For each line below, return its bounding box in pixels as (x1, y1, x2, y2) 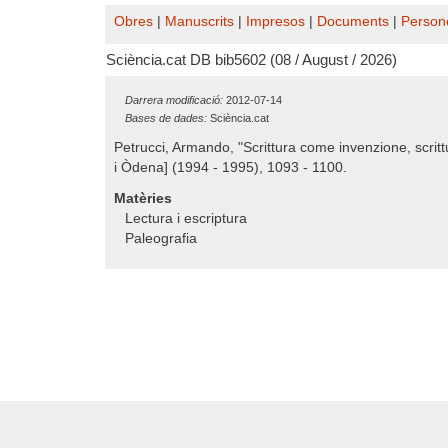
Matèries (114, 191, 172, 206)
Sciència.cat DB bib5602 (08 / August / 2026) (106, 52, 397, 68)
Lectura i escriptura (125, 211, 247, 226)
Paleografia (125, 231, 197, 246)
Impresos (246, 14, 305, 29)
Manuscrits (165, 14, 234, 29)
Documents (317, 14, 389, 29)
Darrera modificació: (125, 94, 223, 106)
